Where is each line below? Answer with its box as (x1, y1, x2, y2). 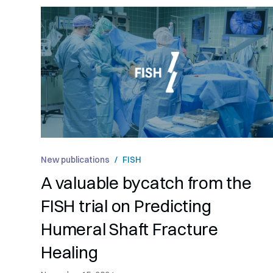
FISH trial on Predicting (41, 195, 211, 216)
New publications (41, 154, 110, 165)
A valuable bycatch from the (41, 172, 252, 193)
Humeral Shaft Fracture (41, 218, 218, 239)
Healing (41, 241, 98, 263)
